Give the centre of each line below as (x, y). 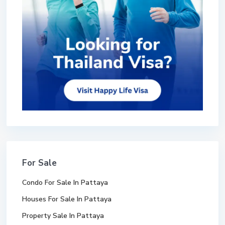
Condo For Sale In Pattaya (65, 183)
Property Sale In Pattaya (63, 216)
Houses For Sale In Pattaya (67, 199)
